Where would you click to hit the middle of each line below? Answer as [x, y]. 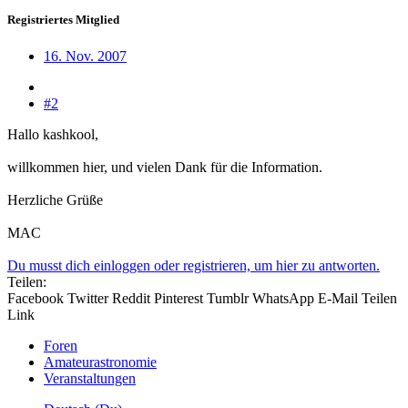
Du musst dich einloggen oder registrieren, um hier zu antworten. [194, 265]
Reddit [131, 298]
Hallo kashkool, [53, 134]
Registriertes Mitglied [63, 20]
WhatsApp [283, 298]
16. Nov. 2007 [85, 56]
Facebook [36, 298]
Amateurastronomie [100, 362]
